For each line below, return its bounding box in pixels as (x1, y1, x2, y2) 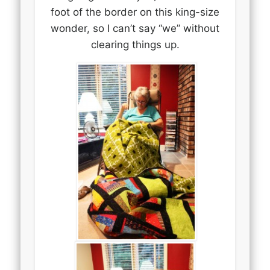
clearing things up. (90, 38, 180, 51)
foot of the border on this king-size (51, 5, 219, 18)
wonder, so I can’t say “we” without (51, 22, 219, 34)
